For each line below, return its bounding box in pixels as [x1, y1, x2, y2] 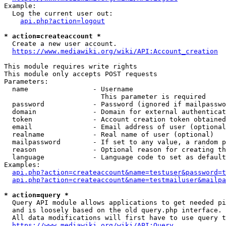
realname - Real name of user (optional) [4, 131, 214, 138]
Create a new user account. [4, 40, 117, 47]
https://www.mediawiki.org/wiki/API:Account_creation [12, 47, 218, 55]
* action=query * [4, 191, 69, 199]
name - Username [4, 85, 133, 93]
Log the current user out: [4, 10, 113, 17]
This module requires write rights [4, 63, 137, 70]
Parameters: [4, 78, 48, 85]
